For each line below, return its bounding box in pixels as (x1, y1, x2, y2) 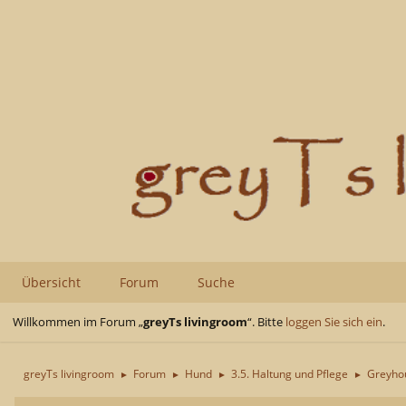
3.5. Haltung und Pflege (231, 365, 348, 382)
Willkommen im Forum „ (13, 313, 143, 330)
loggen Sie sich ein (285, 313, 382, 330)
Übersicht (22, 273, 81, 291)
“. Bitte (247, 313, 285, 330)
